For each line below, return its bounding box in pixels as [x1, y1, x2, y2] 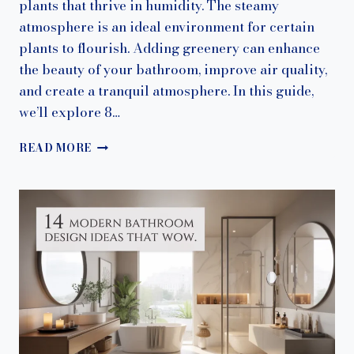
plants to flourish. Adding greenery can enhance [19, 38, 320, 59]
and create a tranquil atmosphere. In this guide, [19, 81, 314, 102]
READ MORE [19, 140, 92, 156]
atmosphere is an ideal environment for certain [19, 17, 314, 38]
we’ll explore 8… [19, 102, 120, 123]
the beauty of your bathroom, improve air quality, [19, 59, 327, 81]
